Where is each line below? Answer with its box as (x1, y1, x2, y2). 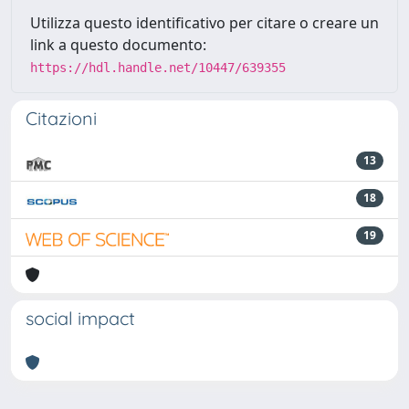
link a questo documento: (30, 34, 206, 55)
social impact (26, 306, 135, 330)
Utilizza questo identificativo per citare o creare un (30, 12, 379, 33)
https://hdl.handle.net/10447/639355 (30, 59, 286, 75)
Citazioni (26, 106, 97, 130)
